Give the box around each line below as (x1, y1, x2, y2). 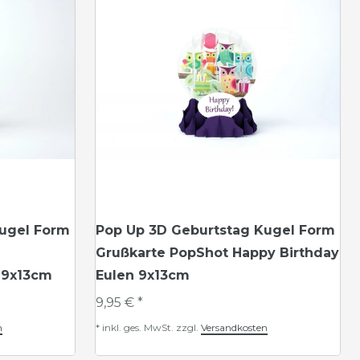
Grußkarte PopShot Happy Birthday (96, 245, 339, 260)
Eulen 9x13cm (96, 268, 190, 283)
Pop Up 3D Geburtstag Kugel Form (96, 223, 335, 238)
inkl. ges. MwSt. (102, 321, 174, 333)
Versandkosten (201, 321, 268, 333)
